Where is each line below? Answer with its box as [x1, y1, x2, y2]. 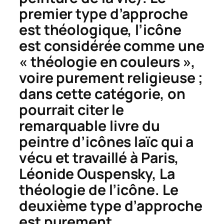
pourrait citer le [19, 99, 124, 119]
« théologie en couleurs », [19, 51, 196, 71]
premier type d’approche [19, 3, 188, 23]
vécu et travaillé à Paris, [19, 147, 179, 167]
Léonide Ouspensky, [19, 163, 160, 183]
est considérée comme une [19, 35, 204, 55]
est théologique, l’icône [19, 19, 181, 39]
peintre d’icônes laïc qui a [19, 131, 194, 151]
